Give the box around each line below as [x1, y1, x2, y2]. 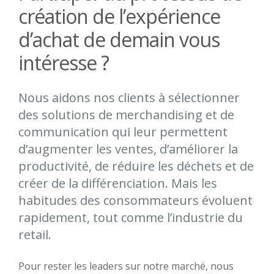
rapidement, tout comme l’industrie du [18, 209, 243, 226]
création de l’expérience [18, 3, 220, 29]
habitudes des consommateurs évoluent [18, 192, 253, 209]
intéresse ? [18, 50, 109, 76]
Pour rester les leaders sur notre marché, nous [18, 259, 234, 273]
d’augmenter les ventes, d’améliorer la [18, 141, 238, 157]
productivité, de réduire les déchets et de [18, 158, 254, 174]
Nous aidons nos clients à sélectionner [18, 89, 240, 106]
